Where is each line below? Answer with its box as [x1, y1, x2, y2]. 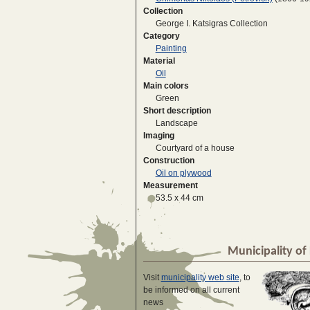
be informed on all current [143, 284, 239, 295]
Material [143, 56, 175, 66]
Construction [143, 156, 194, 166]
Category [143, 31, 180, 42]
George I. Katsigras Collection [155, 19, 268, 29]
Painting [155, 44, 187, 54]
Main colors [143, 81, 189, 91]
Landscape [155, 118, 198, 129]
